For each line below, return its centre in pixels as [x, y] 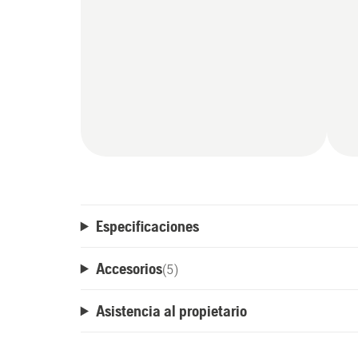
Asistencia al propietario [171, 311]
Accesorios [129, 268]
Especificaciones [147, 226]
